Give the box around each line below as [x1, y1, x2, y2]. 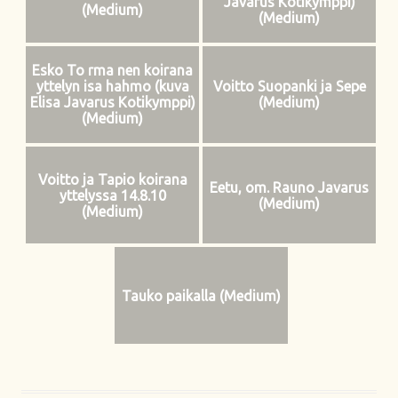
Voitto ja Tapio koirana [37, 171, 187, 187]
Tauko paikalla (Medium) [121, 287, 281, 304]
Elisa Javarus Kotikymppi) [29, 94, 195, 111]
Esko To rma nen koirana [32, 62, 193, 79]
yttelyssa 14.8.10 [59, 187, 166, 203]
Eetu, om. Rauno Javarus [210, 179, 369, 195]
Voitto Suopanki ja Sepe [212, 78, 366, 95]
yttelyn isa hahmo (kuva [36, 78, 189, 95]
